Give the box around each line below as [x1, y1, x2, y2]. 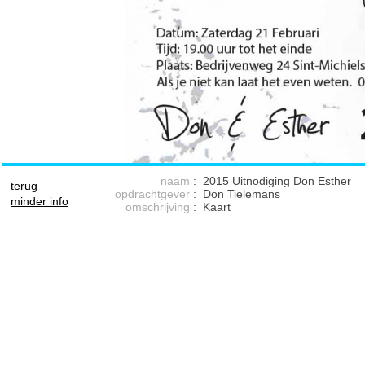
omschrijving [125, 200, 190, 213]
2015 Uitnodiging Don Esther [203, 174, 351, 187]
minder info [11, 195, 68, 208]
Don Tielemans [203, 187, 280, 200]
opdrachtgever [115, 187, 190, 200]
